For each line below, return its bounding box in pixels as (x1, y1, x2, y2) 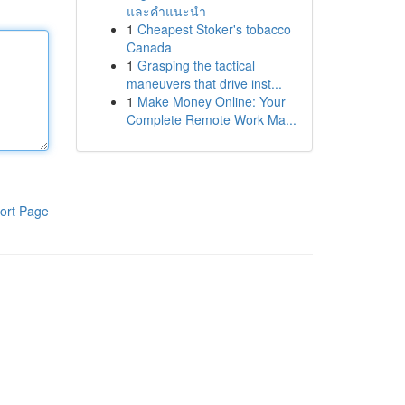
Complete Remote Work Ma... (126, 110, 297, 128)
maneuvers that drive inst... (126, 74, 282, 92)
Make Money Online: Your (137, 92, 286, 110)
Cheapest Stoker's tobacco (137, 20, 291, 38)
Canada (126, 38, 172, 56)
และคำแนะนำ (126, 2, 206, 20)
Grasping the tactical (137, 56, 255, 74)
